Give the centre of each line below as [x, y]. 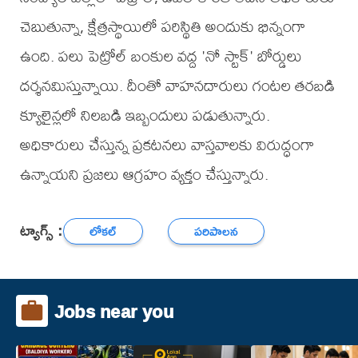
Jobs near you [114, 311]
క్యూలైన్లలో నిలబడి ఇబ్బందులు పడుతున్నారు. [145, 115]
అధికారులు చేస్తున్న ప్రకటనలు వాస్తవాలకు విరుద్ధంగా [167, 145]
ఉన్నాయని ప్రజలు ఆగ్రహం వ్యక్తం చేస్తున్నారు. [144, 174]
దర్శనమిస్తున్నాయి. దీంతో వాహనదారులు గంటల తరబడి [177, 86]
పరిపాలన [217, 231]
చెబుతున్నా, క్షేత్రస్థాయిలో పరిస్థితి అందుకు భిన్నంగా [162, 26]
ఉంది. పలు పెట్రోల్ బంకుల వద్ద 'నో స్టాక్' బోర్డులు [161, 56]
